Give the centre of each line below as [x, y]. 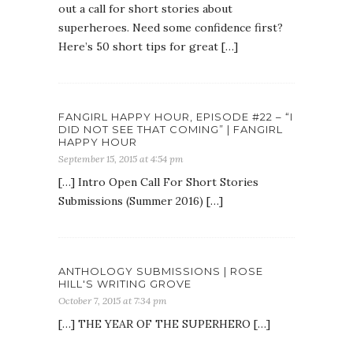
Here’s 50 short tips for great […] [148, 47]
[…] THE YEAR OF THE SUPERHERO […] [164, 324]
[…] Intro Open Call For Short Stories [158, 182]
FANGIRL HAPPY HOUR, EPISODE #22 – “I [176, 117]
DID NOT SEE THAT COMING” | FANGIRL [171, 130]
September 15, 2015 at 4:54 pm [121, 159]
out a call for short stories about [145, 9]
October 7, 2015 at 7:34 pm [113, 301]
